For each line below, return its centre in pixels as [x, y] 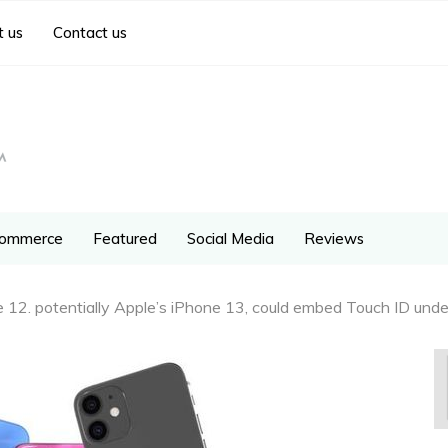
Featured [125, 238]
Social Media [230, 238]
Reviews [334, 238]
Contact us [90, 32]
